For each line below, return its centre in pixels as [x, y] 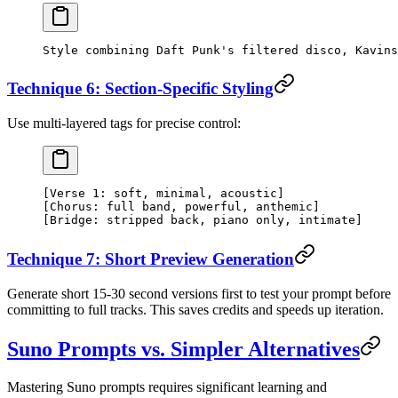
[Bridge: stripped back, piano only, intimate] [203, 220]
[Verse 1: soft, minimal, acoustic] [163, 194]
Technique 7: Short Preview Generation [151, 259]
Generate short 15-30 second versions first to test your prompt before [199, 293]
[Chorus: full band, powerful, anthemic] [181, 207]
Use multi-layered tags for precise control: [124, 123]
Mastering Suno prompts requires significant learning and [167, 387]
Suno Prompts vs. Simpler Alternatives [183, 350]
